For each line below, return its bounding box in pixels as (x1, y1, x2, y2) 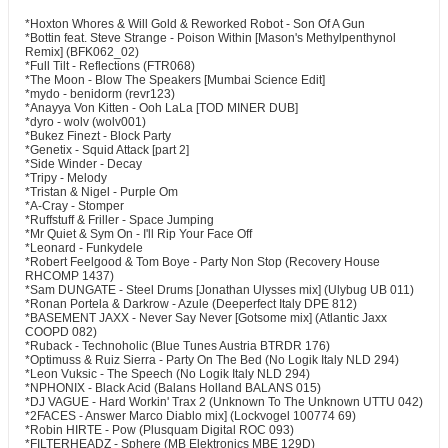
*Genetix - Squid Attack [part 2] (25, 143, 189, 157)
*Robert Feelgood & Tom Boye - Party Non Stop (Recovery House (25, 255, 380, 269)
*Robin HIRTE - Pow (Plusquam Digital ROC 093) (25, 423, 294, 437)
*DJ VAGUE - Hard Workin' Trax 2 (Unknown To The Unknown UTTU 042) (25, 395, 423, 409)
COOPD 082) (25, 325, 97, 339)
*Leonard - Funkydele (25, 241, 143, 255)
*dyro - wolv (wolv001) (25, 115, 146, 129)
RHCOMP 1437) (25, 269, 114, 283)
